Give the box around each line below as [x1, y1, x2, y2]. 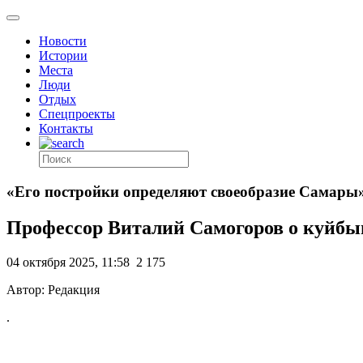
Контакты [39, 122, 93, 135]
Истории [39, 49, 88, 62]
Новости [39, 34, 87, 48]
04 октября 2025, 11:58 [6, 254, 130, 269]
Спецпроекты [39, 107, 115, 121]
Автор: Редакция [6, 282, 100, 297]
